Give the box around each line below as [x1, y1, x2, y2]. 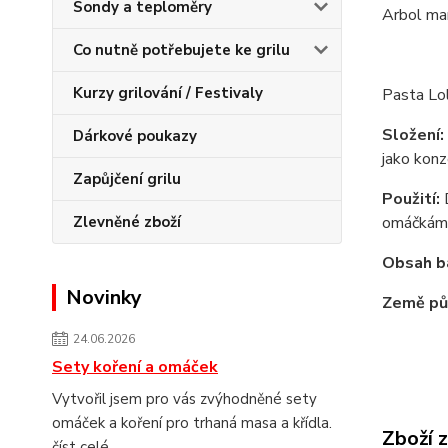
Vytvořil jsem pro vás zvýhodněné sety [52, 389, 317, 409]
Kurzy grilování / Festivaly [73, 83, 263, 103]
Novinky [66, 284, 142, 311]
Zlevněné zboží [73, 212, 181, 232]
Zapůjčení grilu [73, 169, 181, 189]
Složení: [381, 124, 444, 146]
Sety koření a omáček [52, 356, 218, 378]
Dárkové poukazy [73, 126, 197, 146]
